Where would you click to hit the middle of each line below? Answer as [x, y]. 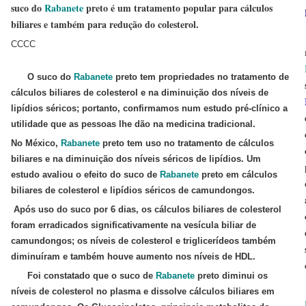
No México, [36, 143]
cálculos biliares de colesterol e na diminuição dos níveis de [140, 93]
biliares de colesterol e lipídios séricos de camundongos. [133, 190]
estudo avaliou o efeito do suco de [85, 175]
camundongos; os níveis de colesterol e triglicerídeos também [143, 241]
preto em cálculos [238, 175]
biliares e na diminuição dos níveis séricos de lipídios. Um [136, 159]
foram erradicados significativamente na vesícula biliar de [134, 225]
